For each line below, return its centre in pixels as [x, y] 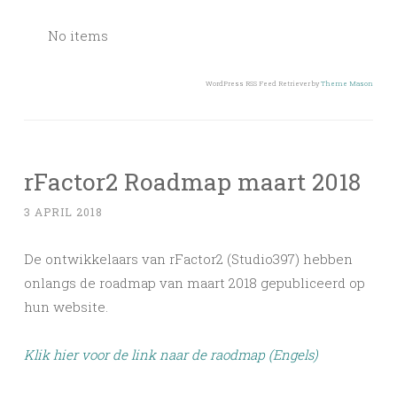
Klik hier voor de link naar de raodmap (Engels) [171, 354]
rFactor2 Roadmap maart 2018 [192, 181]
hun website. [66, 306]
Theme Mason [347, 83]
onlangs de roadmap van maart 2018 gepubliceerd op [195, 282]
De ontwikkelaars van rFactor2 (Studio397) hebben [188, 258]
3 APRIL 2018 [63, 211]
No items [78, 35]
